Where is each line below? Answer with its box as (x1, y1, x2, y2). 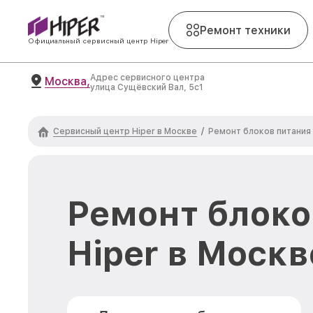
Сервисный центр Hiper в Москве (53, 126, 197, 136)
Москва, (45, 74, 90, 88)
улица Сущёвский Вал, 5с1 (90, 82, 203, 92)
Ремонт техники (200, 23, 291, 37)
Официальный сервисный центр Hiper (28, 36, 168, 45)
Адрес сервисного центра (90, 73, 205, 82)
